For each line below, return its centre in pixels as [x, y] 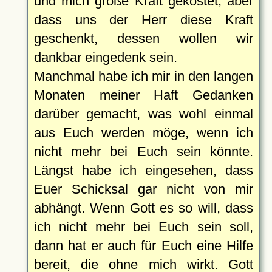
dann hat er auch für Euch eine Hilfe [143, 245]
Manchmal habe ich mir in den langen [143, 76]
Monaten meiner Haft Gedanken [143, 95]
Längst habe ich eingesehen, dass [143, 170]
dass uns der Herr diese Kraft [143, 19]
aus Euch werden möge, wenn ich [143, 132]
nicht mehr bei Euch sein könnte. [143, 151]
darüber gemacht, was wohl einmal [143, 114]
